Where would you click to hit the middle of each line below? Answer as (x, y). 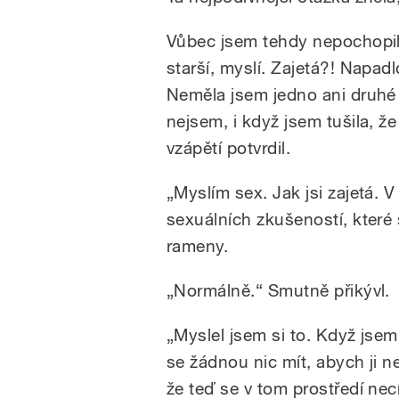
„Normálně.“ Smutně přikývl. (278, 290)
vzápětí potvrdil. (229, 147)
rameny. (198, 245)
